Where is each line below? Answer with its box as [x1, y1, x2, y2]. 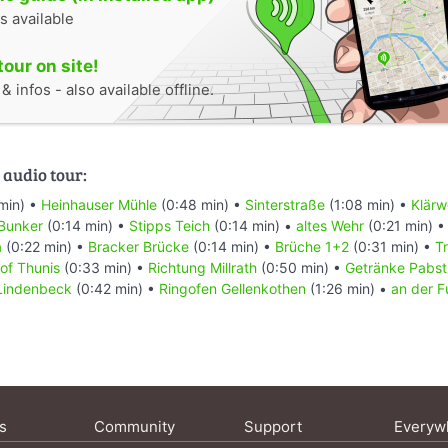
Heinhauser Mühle [41, 195, 157, 213]
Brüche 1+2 [275, 237, 349, 255]
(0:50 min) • [257, 258, 345, 276]
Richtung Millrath [148, 258, 257, 276]
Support [244, 416, 302, 436]
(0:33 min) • [60, 258, 148, 276]
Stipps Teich [129, 216, 210, 234]
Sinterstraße [245, 195, 325, 213]
